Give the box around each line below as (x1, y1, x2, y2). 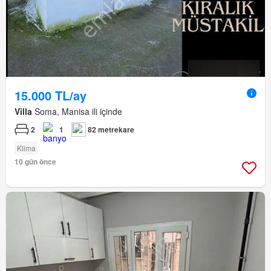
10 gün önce (15, 156, 56, 168)
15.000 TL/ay (15, 87, 87, 105)
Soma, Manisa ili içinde (32, 105, 122, 118)
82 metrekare (88, 124, 134, 135)
